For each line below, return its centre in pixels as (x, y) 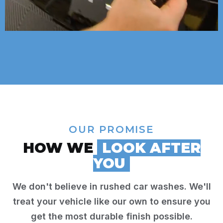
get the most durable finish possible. (111, 216)
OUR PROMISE (111, 129)
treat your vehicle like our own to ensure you (111, 201)
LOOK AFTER (151, 148)
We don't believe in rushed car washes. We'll (111, 186)
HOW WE (60, 148)
